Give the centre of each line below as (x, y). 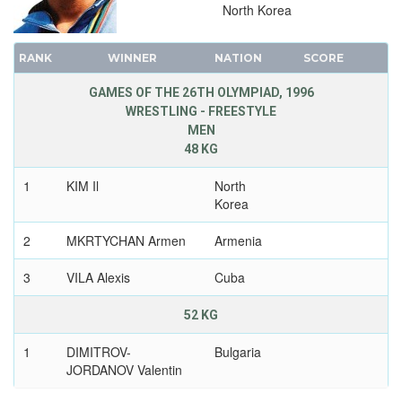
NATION (238, 58)
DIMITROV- (98, 352)
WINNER (132, 58)
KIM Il (82, 186)
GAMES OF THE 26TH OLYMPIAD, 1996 (201, 93)
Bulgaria (237, 352)
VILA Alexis (98, 278)
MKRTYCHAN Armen (126, 241)
